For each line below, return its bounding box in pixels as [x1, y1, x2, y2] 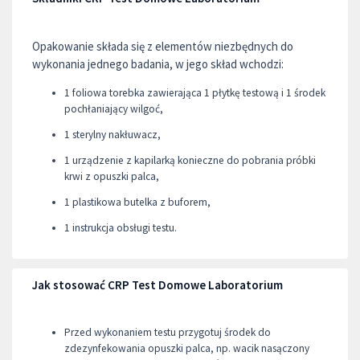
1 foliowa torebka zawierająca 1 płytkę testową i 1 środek [64, 85, 325, 100]
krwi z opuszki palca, [64, 169, 159, 183]
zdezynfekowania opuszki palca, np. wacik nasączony [64, 341, 309, 355]
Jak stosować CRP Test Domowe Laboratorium [32, 276, 283, 292]
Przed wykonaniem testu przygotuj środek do [64, 325, 271, 339]
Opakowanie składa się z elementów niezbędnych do [32, 39, 293, 54]
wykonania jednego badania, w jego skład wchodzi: [32, 56, 284, 72]
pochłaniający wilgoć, [64, 101, 163, 116]
